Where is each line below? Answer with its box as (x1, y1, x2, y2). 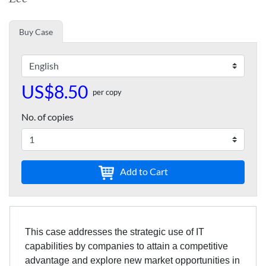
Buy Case (19, 27, 53, 37)
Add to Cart (118, 166, 168, 177)
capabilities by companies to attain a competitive (25, 240, 228, 251)
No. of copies (21, 111, 74, 122)
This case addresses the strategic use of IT (25, 226, 204, 237)
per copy (93, 87, 122, 97)
